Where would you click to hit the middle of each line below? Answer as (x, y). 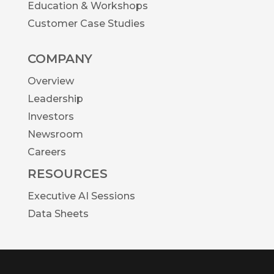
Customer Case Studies (86, 24)
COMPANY (60, 59)
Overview (51, 81)
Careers (47, 152)
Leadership (55, 99)
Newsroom (55, 135)
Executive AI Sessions (81, 196)
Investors (51, 117)
